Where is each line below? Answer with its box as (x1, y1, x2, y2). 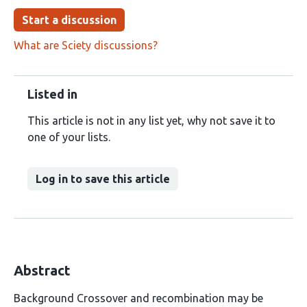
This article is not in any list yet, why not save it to (27, 114, 275, 127)
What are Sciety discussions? (14, 39, 158, 51)
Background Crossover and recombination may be (14, 292, 263, 304)
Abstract (14, 262, 71, 278)
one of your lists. (27, 131, 110, 143)
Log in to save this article (36, 173, 170, 185)
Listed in (27, 87, 77, 101)
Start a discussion (22, 14, 116, 26)
